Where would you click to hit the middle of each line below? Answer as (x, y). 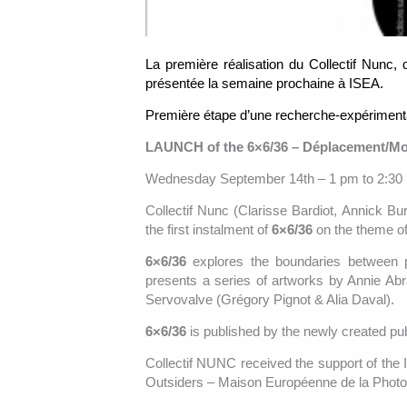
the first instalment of (208, 230)
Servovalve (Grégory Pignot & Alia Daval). (270, 300)
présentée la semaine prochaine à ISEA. (264, 84)
